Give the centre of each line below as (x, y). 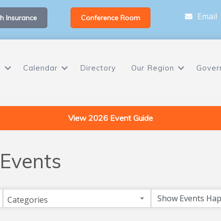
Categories (27, 200)
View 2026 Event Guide (110, 118)
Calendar (40, 68)
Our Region (152, 68)
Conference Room (110, 18)
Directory (98, 68)
